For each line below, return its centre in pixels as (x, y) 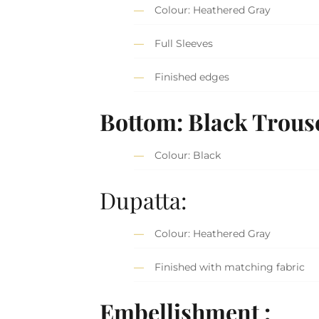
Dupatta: (144, 199)
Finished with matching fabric (230, 267)
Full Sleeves (184, 44)
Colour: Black (188, 156)
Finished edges (192, 77)
